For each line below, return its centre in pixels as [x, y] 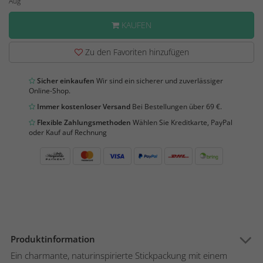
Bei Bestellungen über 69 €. [176, 106]
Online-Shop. [50, 90]
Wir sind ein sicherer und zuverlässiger [159, 80]
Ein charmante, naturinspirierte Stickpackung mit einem [119, 255]
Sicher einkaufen [65, 80]
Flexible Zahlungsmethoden [83, 122]
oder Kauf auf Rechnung [68, 132]
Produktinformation [53, 239]
